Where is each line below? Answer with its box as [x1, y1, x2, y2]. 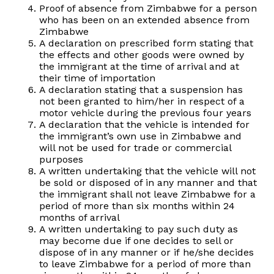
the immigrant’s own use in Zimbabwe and [39, 130, 242, 143]
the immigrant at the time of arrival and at [39, 61, 239, 73]
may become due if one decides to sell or [39, 235, 234, 247]
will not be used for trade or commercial [39, 142, 231, 154]
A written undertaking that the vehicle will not [39, 165, 256, 177]
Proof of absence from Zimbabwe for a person [39, 2, 257, 15]
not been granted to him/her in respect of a [39, 95, 245, 108]
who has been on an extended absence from [39, 14, 250, 26]
